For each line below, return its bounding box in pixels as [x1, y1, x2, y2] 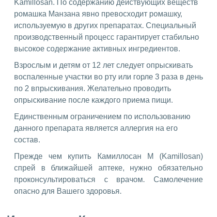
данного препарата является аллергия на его [14, 124, 178, 132]
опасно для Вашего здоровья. [14, 186, 122, 195]
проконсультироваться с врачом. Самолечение [14, 175, 203, 184]
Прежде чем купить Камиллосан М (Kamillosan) [14, 152, 203, 160]
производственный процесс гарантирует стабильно [14, 32, 199, 41]
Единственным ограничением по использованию [14, 112, 190, 121]
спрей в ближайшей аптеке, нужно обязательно [14, 163, 203, 172]
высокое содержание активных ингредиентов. [14, 44, 180, 53]
